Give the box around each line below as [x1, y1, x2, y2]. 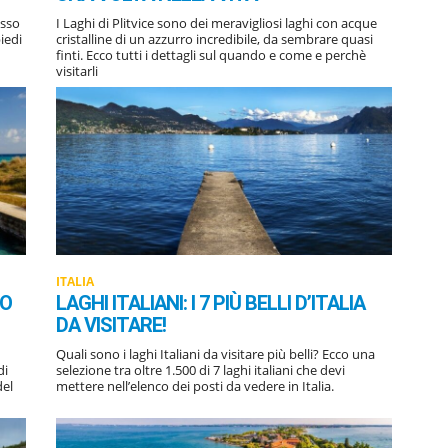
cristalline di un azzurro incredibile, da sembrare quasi [56, 29, 373, 48]
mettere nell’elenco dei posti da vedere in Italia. [56, 376, 334, 395]
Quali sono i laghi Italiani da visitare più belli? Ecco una [56, 344, 375, 363]
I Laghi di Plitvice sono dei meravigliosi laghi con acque [56, 13, 377, 32]
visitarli [56, 61, 98, 80]
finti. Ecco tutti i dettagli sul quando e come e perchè [56, 45, 366, 64]
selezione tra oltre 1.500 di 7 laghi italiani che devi [56, 360, 345, 379]
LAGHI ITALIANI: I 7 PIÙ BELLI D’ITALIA [56, 290, 365, 315]
